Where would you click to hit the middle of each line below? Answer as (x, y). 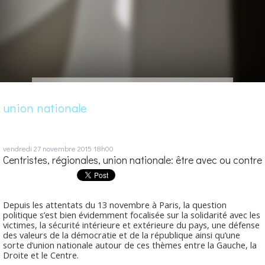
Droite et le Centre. (41, 255)
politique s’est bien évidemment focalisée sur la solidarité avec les (132, 214)
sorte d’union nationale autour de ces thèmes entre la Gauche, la (130, 245)
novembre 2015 (67, 148)
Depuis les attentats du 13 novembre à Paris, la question (115, 204)
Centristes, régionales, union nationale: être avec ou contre (132, 160)
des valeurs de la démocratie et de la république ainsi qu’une (122, 235)
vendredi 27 (22, 148)
